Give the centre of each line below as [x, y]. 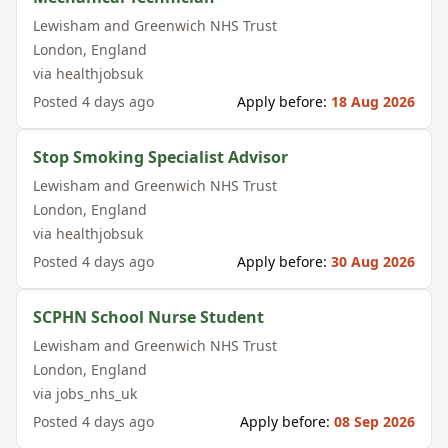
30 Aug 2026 [373, 261]
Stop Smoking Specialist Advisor [160, 157]
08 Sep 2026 [374, 421]
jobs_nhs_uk [96, 393]
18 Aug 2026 [373, 101]
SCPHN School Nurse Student [148, 317]
